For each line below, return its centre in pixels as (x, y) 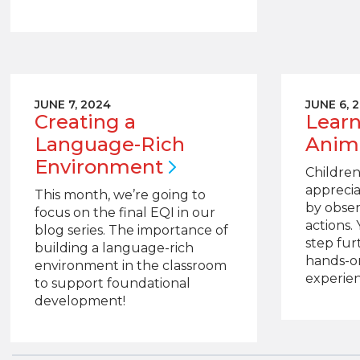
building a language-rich (114, 248)
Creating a (85, 122)
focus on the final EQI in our (125, 213)
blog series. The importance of (131, 230)
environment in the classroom (130, 266)
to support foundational (112, 283)
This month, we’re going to (120, 195)
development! (80, 301)
